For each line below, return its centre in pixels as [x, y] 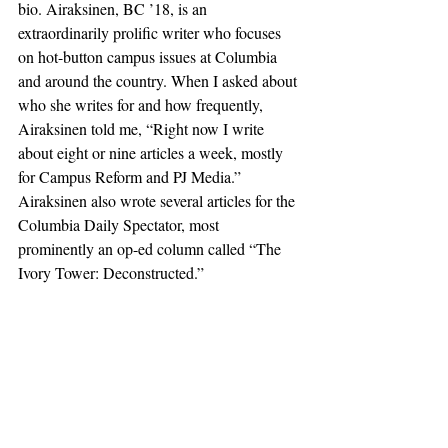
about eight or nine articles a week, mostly [152, 152]
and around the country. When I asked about [159, 80]
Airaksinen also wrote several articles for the [158, 200]
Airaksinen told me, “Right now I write [143, 128]
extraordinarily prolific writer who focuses [151, 32]
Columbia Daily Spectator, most [120, 224]
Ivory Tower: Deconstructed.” [111, 272]
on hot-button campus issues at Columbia [149, 56]
